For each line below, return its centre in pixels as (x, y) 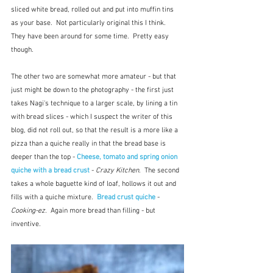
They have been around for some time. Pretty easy (91, 37)
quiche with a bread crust (50, 171)
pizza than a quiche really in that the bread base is (89, 144)
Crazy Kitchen (117, 171)
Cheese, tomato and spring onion (128, 158)
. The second (160, 171)
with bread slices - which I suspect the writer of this (93, 117)
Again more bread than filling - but (102, 211)
